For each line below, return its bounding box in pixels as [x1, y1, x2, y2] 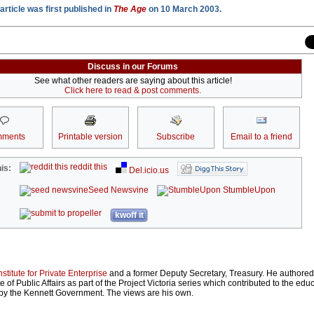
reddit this [68, 162, 108, 172]
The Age [114, 4, 146, 15]
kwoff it [114, 210, 144, 221]
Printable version [57, 132, 123, 142]
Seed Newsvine [88, 185, 149, 196]
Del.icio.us [127, 165, 170, 176]
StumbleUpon [221, 185, 276, 196]
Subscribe [156, 132, 195, 142]
